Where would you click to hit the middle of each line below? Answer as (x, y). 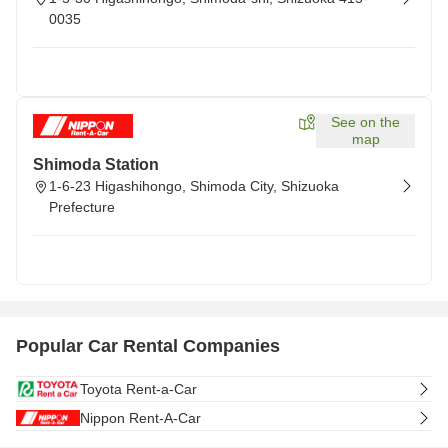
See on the (365, 122)
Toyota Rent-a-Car (138, 388)
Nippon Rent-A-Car (140, 417)
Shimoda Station (96, 164)
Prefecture (82, 207)
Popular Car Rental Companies (148, 346)
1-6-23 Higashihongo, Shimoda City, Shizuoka (194, 186)
